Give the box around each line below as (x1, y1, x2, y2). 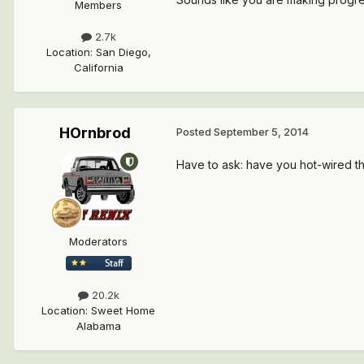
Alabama (76, 318, 121, 332)
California (73, 61, 123, 75)
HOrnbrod (59, 124, 131, 142)
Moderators (69, 235, 128, 249)
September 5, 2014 (214, 125, 309, 139)
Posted (176, 125, 214, 139)
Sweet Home (91, 303, 155, 317)
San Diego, (95, 45, 151, 59)
